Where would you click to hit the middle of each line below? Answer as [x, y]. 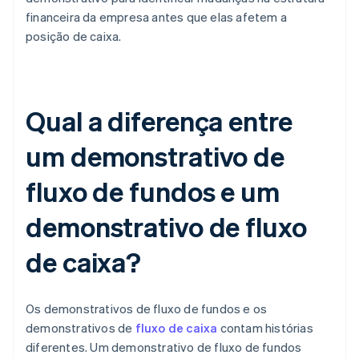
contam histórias [265, 328]
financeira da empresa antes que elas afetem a [157, 17]
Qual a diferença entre [159, 121]
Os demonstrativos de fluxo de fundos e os [147, 309]
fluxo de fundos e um [153, 192]
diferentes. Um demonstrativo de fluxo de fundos [164, 347]
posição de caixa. [74, 36]
